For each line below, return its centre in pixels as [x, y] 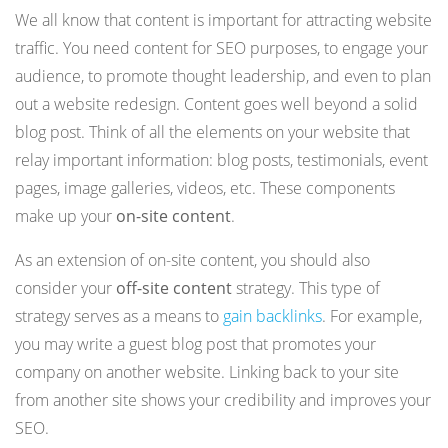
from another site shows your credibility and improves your [223, 399]
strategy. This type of [306, 287]
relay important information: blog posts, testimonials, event [221, 159]
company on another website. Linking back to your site [207, 371]
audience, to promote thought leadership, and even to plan [223, 75]
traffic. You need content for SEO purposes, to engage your [221, 47]
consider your [65, 287]
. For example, [372, 315]
